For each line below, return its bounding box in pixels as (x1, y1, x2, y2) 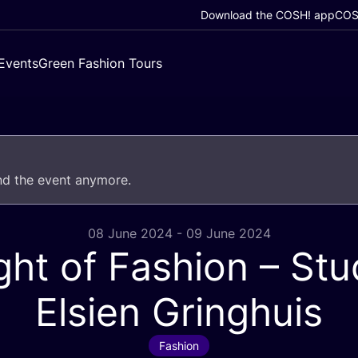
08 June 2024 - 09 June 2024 (87, 225, 271, 241)
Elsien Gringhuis (35, 288, 323, 336)
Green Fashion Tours (38, 55, 162, 71)
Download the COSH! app (201, 8, 335, 22)
